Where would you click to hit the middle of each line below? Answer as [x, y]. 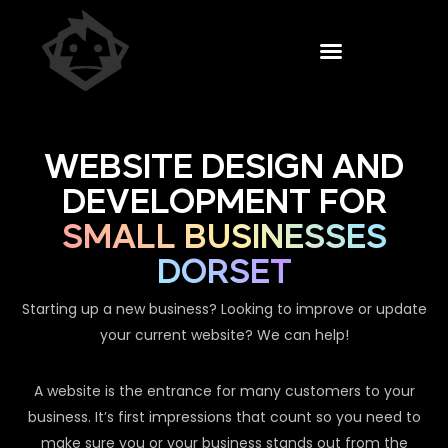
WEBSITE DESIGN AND [224, 168]
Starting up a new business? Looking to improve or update [224, 309]
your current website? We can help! [224, 335]
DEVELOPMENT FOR [224, 203]
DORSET [224, 273]
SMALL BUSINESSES [224, 238]
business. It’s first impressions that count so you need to [224, 417]
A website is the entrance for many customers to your [224, 391]
